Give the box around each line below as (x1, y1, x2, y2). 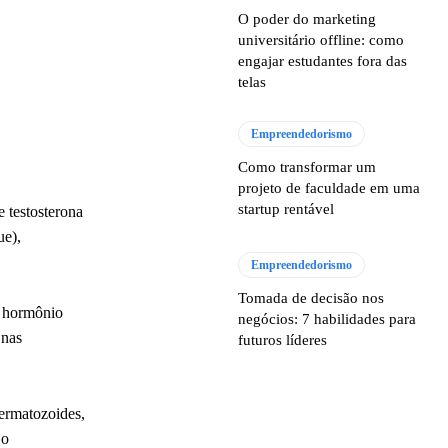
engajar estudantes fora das (238, 53, 408, 69)
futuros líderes (238, 332, 328, 349)
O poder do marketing (238, 11, 377, 27)
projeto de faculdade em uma (238, 180, 421, 197)
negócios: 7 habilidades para (238, 311, 417, 328)
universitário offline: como (238, 32, 405, 48)
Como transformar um (238, 159, 377, 176)
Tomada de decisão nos (238, 290, 385, 307)
